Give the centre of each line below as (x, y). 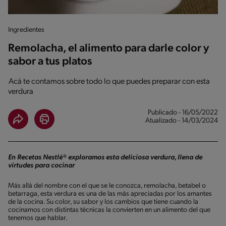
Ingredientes (26, 30)
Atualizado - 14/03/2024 (182, 121)
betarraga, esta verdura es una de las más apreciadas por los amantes (110, 194)
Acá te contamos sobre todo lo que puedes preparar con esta (109, 81)
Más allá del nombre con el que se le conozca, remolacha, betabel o (107, 186)
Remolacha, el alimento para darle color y (108, 48)
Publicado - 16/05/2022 (183, 112)
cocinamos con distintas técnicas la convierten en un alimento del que (109, 210)
